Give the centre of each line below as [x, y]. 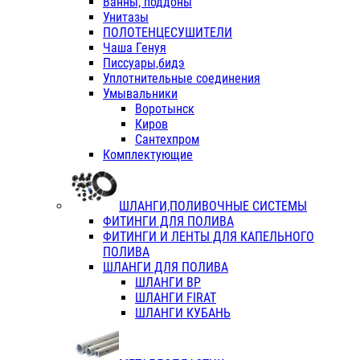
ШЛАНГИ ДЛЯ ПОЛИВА [166, 268]
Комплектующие [148, 155]
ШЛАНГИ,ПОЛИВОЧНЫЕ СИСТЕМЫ [213, 207]
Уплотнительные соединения [182, 79]
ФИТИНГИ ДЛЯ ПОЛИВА [168, 222]
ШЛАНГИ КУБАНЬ [183, 313]
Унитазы [126, 18]
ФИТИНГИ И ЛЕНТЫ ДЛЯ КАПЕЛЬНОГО [209, 237]
